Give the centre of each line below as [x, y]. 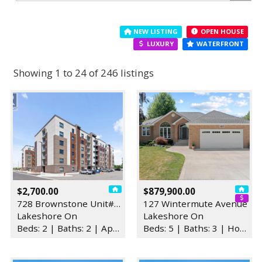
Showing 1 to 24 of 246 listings [83, 73]
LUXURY [160, 44]
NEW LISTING [155, 32]
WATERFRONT [219, 44]
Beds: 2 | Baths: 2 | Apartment [116, 228]
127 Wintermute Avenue [195, 203]
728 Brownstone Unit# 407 [117, 203]
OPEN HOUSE [221, 32]
